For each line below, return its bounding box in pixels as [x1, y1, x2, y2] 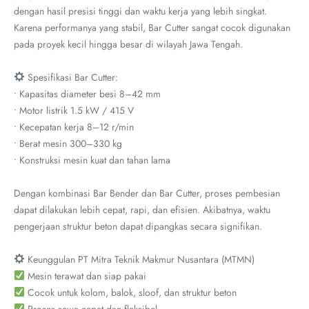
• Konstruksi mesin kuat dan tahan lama [14, 153, 170, 167]
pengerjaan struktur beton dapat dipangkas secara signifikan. [14, 219, 262, 233]
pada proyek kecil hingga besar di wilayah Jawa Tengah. [14, 37, 243, 51]
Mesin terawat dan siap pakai [24, 269, 146, 283]
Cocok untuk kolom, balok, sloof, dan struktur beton [24, 286, 237, 299]
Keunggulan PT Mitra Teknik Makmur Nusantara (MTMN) [24, 252, 255, 266]
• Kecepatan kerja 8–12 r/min [14, 120, 134, 134]
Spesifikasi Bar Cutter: [24, 70, 118, 84]
